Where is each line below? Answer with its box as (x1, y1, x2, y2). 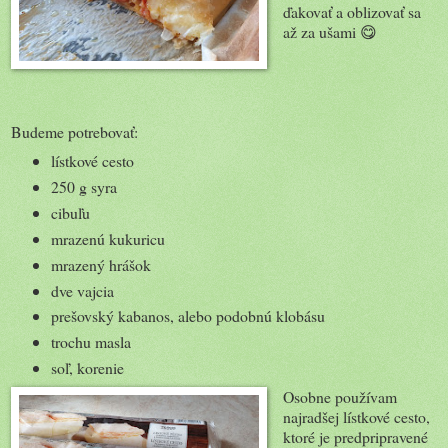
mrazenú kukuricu (50, 227, 165, 249)
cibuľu (50, 201, 95, 223)
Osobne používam (282, 386, 397, 408)
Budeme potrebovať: (11, 120, 138, 142)
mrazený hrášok (50, 253, 151, 275)
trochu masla (50, 331, 131, 353)
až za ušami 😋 (282, 20, 377, 42)
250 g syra (50, 175, 117, 197)
